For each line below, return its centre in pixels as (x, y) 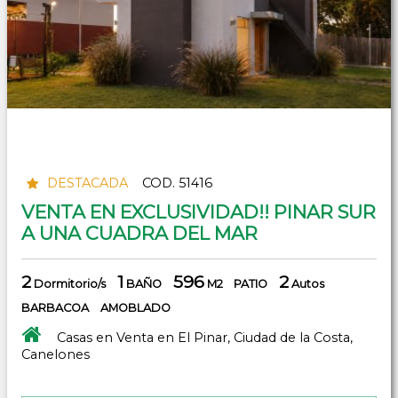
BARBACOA (55, 307)
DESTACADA (87, 183)
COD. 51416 (177, 183)
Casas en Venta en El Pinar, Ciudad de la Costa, (205, 337)
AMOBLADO (135, 307)
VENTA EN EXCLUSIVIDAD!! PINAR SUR (199, 211)
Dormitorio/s (68, 283)
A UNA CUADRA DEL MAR (139, 233)
